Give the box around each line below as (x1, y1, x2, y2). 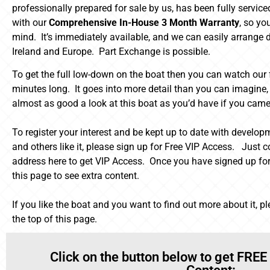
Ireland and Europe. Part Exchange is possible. (12, 46, 210, 57)
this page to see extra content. (12, 170, 139, 182)
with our (12, 17, 49, 28)
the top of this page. (12, 213, 97, 225)
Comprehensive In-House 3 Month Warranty (49, 17, 239, 28)
